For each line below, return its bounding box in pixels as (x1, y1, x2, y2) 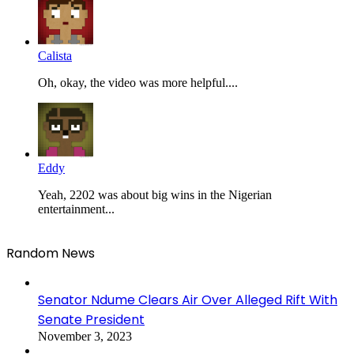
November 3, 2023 (38, 329, 132, 343)
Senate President (38, 310, 145, 329)
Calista (38, 48, 72, 62)
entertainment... (38, 201, 115, 216)
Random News (6, 243, 95, 262)
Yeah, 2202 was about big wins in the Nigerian (38, 187, 272, 201)
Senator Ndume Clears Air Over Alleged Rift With (38, 290, 337, 309)
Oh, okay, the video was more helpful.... (38, 75, 238, 89)
